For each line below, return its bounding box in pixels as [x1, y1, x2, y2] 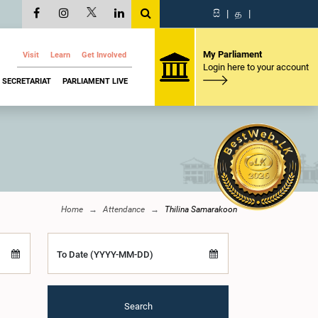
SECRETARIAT [2, 76, 51, 86]
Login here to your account [202, 61, 309, 72]
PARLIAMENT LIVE [62, 76, 128, 86]
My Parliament [202, 48, 262, 60]
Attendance [103, 204, 145, 214]
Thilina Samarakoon [165, 204, 237, 214]
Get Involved [82, 50, 126, 60]
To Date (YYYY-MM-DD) [57, 249, 153, 260]
